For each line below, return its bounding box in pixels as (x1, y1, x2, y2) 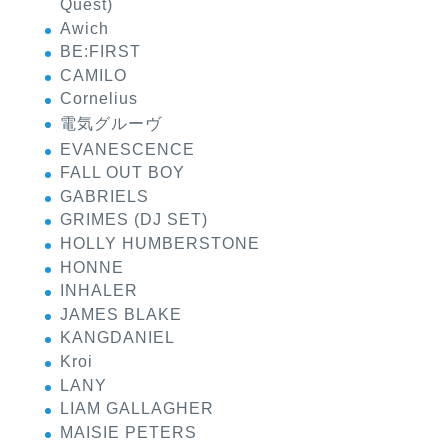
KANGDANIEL (60, 329, 175, 347)
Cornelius (60, 90, 138, 108)
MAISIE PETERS (60, 423, 197, 441)
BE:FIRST (60, 43, 141, 61)
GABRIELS (60, 187, 149, 205)
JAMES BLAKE (60, 305, 182, 323)
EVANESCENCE (60, 140, 195, 158)
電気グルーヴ (60, 115, 162, 133)
